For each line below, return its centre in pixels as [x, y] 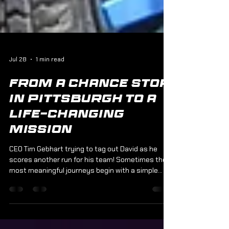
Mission [41, 187]
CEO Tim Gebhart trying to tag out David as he [83, 205]
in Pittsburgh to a [83, 156]
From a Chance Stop [90, 141]
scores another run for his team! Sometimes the [88, 215]
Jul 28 [18, 115]
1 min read [50, 115]
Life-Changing [67, 171]
